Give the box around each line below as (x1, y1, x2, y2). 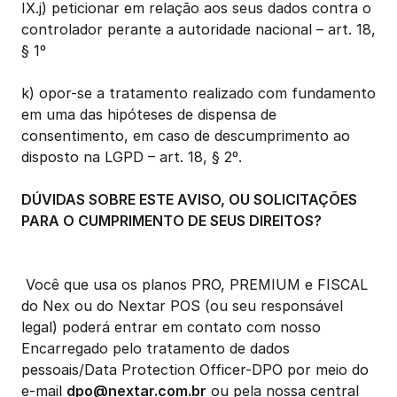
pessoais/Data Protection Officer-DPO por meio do (21, 361, 369, 378)
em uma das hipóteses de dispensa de (21, 105, 276, 123)
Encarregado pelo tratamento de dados (21, 339, 290, 357)
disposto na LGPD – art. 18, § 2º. (21, 148, 242, 166)
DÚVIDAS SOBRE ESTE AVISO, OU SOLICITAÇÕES (21, 191, 357, 208)
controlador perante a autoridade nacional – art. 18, (21, 20, 376, 38)
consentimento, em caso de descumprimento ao (21, 127, 350, 144)
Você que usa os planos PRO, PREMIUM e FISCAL (21, 276, 368, 293)
